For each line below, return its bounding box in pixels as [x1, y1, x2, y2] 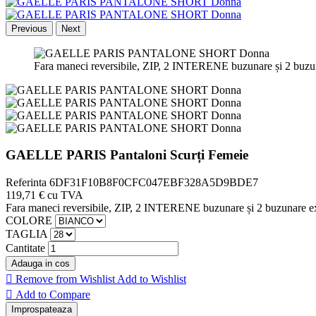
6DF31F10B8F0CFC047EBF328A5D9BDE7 [49, 176, 258, 188]
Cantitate [6, 241, 45, 254]
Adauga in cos [11, 257, 70, 269]
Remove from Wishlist [16, 272, 115, 285]
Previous [11, 23, 47, 34]
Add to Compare [16, 288, 90, 300]
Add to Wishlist [117, 272, 186, 285]
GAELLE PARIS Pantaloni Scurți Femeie [6, 147, 248, 163]
